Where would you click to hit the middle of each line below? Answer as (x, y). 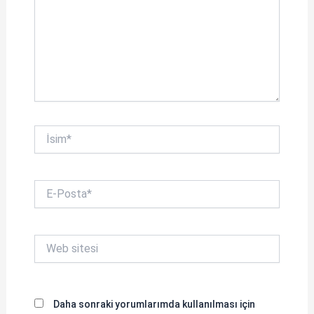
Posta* (50, 200)
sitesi (46, 255)
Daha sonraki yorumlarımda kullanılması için (154, 304)
